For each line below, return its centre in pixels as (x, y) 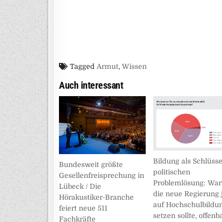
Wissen (134, 66)
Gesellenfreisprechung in (102, 175)
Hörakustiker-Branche (96, 197)
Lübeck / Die (80, 186)
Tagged (82, 66)
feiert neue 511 (83, 208)
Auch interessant (91, 85)
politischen (171, 172)
